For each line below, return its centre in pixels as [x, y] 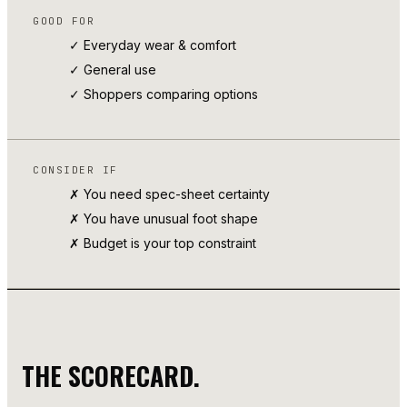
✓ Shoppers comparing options [164, 94]
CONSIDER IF [75, 170]
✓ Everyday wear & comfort [153, 45]
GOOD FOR [64, 21]
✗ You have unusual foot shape [164, 219]
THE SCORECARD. [111, 376]
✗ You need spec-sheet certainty [169, 194]
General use [120, 70]
